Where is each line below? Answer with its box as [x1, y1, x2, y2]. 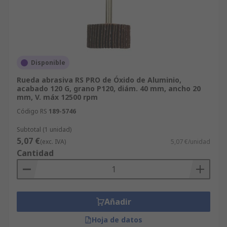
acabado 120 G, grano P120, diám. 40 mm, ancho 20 [17, 84, 201, 93]
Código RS [17, 107, 47, 116]
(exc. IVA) [40, 137, 66, 146]
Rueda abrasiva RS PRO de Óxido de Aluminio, [17, 75, 181, 85]
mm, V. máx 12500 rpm [17, 92, 98, 102]
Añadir [104, 196, 131, 207]
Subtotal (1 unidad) [17, 125, 71, 134]
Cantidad [17, 147, 54, 159]
